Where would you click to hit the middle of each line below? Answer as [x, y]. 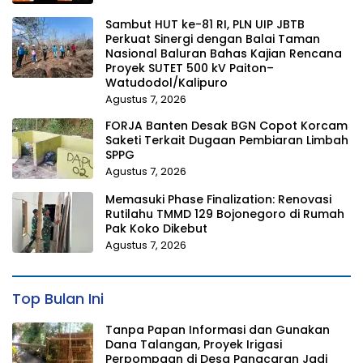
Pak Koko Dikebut [156, 229]
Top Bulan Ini [58, 299]
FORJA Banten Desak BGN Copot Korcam [226, 126]
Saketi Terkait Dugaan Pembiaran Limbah [227, 141]
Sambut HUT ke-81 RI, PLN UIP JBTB [205, 25]
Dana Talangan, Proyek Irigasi [194, 345]
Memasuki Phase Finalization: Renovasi [218, 200]
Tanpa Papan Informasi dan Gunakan [218, 330]
